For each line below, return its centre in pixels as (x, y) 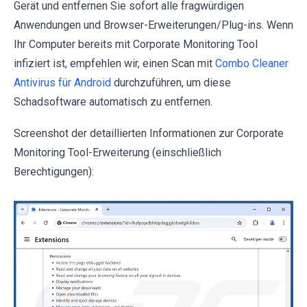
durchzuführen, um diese (171, 82)
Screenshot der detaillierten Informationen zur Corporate (149, 133)
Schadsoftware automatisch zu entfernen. (113, 101)
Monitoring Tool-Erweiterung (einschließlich (118, 152)
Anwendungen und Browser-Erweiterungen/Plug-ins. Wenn (153, 25)
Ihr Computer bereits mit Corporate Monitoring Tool (136, 44)
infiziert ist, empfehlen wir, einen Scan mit (114, 63)
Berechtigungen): (54, 171)
